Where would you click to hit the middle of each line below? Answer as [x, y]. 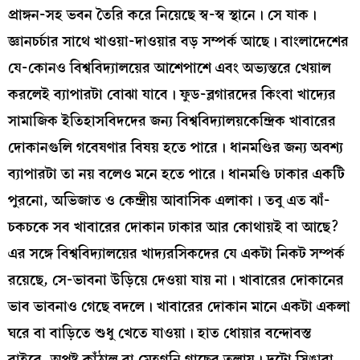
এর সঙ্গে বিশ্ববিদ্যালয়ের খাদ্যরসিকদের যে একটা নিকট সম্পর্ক [176, 254]
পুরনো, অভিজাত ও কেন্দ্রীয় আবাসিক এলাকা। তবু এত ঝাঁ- [169, 201]
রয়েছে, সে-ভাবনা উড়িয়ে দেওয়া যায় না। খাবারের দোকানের [176, 280]
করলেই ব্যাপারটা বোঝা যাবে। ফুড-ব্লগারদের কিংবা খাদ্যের [172, 95]
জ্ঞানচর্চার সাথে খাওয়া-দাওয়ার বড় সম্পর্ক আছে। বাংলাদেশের [178, 42]
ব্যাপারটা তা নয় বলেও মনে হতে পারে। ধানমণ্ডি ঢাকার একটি [176, 174]
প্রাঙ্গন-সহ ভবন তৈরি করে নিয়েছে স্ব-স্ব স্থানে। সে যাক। [162, 15]
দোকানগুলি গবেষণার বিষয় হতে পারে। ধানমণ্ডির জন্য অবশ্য [176, 148]
